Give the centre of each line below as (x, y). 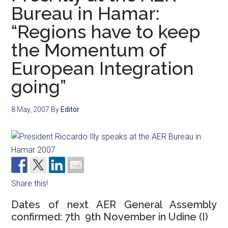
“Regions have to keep (106, 32)
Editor (70, 109)
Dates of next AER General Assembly (114, 205)
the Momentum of (89, 50)
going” (39, 87)
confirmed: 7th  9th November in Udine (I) (110, 217)
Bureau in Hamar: (86, 13)
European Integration (103, 68)
